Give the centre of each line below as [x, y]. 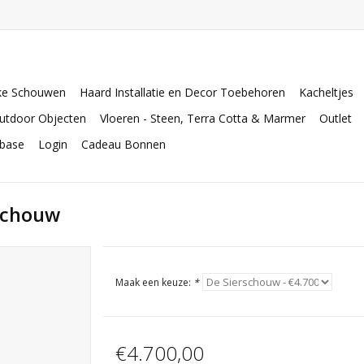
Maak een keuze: [154, 282]
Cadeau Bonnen [123, 144]
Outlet [336, 118]
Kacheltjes [326, 92]
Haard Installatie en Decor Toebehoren [182, 92]
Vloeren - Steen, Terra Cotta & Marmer [203, 118]
